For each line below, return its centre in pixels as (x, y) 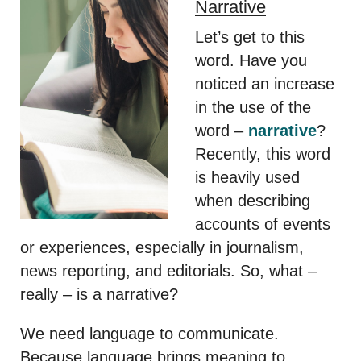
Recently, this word (263, 154)
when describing (253, 200)
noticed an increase (265, 83)
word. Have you (251, 60)
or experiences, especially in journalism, (162, 247)
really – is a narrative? (99, 294)
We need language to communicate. (149, 333)
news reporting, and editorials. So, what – (168, 270)
